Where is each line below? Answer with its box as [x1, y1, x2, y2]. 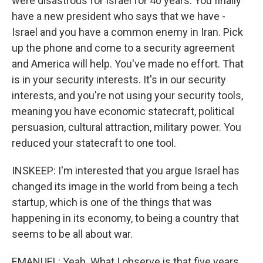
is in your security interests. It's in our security [12, 73, 226, 86]
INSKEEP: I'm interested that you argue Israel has [12, 164, 240, 177]
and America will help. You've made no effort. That [12, 58, 244, 70]
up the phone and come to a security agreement [12, 42, 235, 54]
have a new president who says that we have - [12, 10, 225, 22]
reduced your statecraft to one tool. [12, 137, 176, 149]
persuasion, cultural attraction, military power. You [12, 121, 241, 133]
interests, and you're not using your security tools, [12, 89, 243, 102]
